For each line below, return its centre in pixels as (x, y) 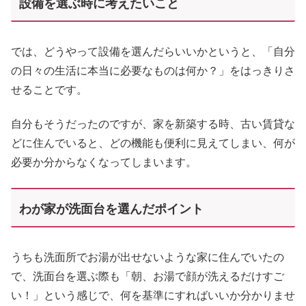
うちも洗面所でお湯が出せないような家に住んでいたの (148, 257)
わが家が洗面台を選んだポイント (111, 209)
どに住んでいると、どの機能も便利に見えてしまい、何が (153, 143)
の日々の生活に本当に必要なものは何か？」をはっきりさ (153, 70)
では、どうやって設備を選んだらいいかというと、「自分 (153, 51)
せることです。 (49, 89)
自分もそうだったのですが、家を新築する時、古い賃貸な (153, 124)
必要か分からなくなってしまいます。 (104, 163)
